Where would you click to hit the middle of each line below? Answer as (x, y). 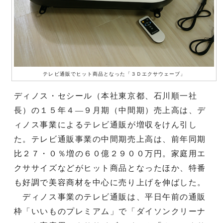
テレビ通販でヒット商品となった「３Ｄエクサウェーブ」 (114, 74)
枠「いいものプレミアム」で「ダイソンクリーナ (110, 211)
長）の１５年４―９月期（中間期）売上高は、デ (110, 110)
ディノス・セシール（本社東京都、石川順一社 (106, 96)
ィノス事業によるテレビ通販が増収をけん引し (106, 124)
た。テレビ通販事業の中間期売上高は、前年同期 (110, 139)
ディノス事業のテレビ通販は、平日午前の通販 (110, 197)
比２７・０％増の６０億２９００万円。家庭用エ (110, 153)
